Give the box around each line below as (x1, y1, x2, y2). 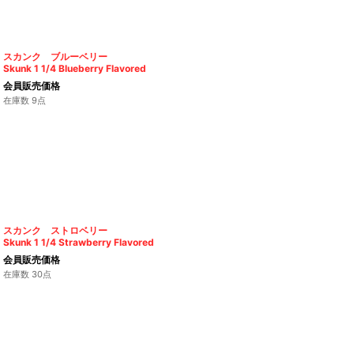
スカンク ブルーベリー (3, 51, 108, 63)
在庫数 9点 (3, 95, 47, 107)
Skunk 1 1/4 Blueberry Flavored (3, 62, 147, 75)
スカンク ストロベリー (3, 224, 108, 237)
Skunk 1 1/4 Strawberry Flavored (3, 236, 155, 249)
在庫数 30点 (3, 269, 52, 281)
